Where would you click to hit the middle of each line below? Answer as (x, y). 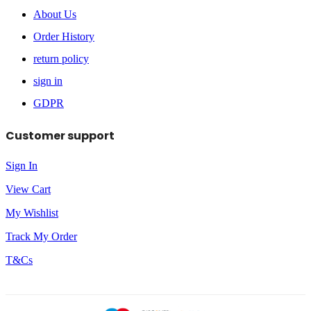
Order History (64, 36)
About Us (55, 14)
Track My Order (41, 236)
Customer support (60, 135)
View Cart (28, 189)
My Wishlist (32, 212)
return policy (61, 58)
